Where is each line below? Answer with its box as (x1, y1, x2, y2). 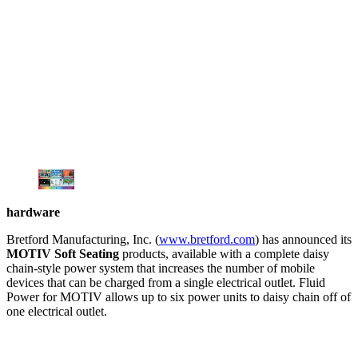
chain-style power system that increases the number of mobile (6, 261, 315, 276)
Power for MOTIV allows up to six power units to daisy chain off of (6, 290, 351, 304)
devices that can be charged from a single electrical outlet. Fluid (6, 276, 325, 290)
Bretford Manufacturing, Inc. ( (6, 233, 159, 247)
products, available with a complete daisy (122, 247, 329, 261)
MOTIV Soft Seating (6, 247, 122, 261)
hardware (6, 205, 60, 220)
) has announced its (255, 233, 352, 247)
